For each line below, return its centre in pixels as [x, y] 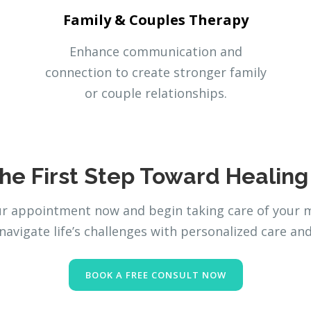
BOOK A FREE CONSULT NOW [155, 275]
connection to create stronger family [155, 72]
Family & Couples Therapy [155, 19]
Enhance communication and [155, 51]
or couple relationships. [155, 93]
